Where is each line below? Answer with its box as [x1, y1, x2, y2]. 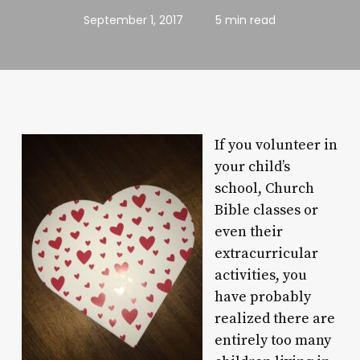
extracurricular [214, 244, 318, 263]
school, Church [214, 179, 314, 198]
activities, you [214, 266, 307, 284]
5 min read [215, 12, 276, 28]
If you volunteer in [214, 136, 337, 154]
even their [214, 223, 283, 241]
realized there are [214, 309, 335, 328]
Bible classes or [214, 201, 318, 219]
